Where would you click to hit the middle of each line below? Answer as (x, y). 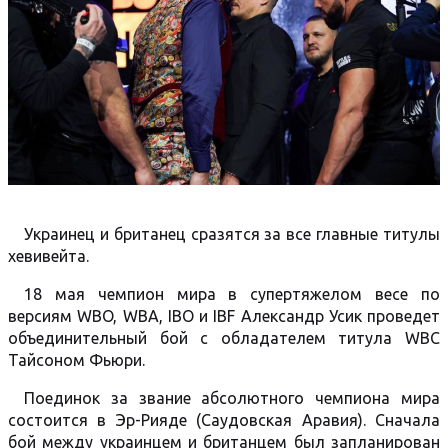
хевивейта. (48, 256)
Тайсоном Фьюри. (76, 360)
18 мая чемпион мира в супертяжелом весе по (232, 294)
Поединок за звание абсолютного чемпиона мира (232, 398)
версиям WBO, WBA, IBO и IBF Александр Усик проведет (224, 316)
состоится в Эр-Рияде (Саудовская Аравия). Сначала (224, 420)
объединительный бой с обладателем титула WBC (224, 338)
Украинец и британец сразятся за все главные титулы (232, 234)
